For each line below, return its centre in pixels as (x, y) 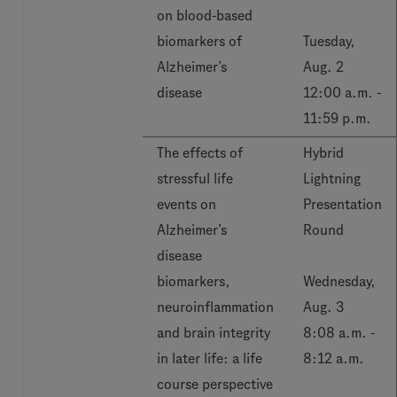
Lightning (332, 179)
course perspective (215, 384)
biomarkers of (199, 41)
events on (187, 204)
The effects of (200, 153)
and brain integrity (214, 333)
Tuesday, (329, 41)
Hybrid (323, 153)
